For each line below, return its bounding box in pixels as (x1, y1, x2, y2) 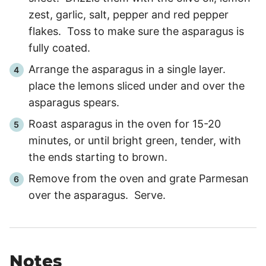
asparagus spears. (28, 96, 119, 109)
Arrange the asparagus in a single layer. (28, 63, 229, 76)
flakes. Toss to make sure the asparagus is (28, 25, 244, 38)
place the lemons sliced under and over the (28, 80, 245, 93)
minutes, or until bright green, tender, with (28, 134, 241, 147)
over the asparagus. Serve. (28, 189, 166, 202)
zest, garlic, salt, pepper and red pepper (28, 8, 229, 21)
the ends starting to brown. (28, 151, 167, 164)
